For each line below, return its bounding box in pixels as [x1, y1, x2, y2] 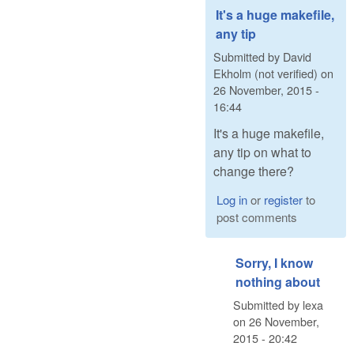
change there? [213, 161, 294, 180]
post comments [216, 208, 297, 225]
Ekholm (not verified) [213, 65, 318, 82]
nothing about [235, 272, 320, 291]
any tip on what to [213, 142, 311, 161]
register [263, 190, 303, 208]
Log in [216, 190, 247, 208]
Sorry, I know [235, 253, 313, 272]
